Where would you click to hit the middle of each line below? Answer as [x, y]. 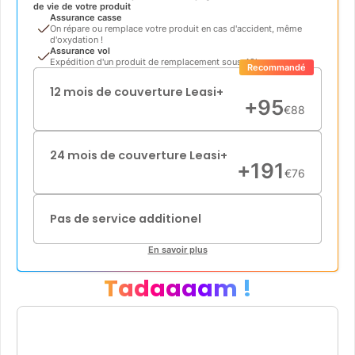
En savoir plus [177, 249]
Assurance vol [80, 50]
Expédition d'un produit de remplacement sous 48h [155, 61]
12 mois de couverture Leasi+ [137, 92]
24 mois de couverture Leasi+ [139, 155]
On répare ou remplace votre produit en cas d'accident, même [176, 28]
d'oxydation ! [76, 39]
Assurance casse [86, 17]
